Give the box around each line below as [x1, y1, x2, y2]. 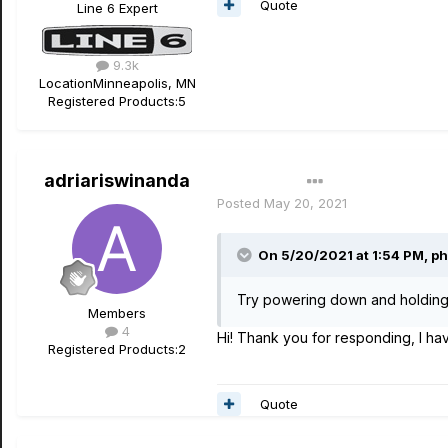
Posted [217, 195, 264, 211]
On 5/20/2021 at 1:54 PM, [258, 247, 431, 263]
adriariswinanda [44, 170, 190, 191]
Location [38, 75, 93, 91]
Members [88, 305, 146, 321]
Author [227, 173, 269, 190]
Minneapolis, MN [92, 75, 196, 91]
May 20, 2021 [264, 195, 347, 211]
